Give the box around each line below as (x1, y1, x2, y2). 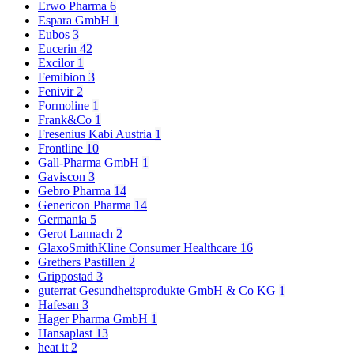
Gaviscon (38, 170, 88, 184)
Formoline (38, 99, 92, 113)
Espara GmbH (38, 13, 113, 28)
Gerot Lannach (38, 227, 116, 241)
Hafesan (38, 298, 82, 312)
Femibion (38, 70, 88, 85)
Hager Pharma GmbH (38, 312, 151, 326)
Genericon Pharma (38, 198, 134, 213)
